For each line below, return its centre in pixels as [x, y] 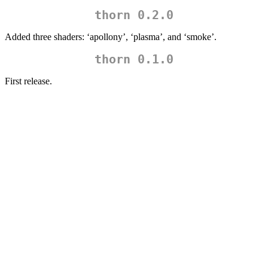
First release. [28, 81]
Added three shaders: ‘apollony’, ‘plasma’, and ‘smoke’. [111, 37]
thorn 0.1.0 [134, 60]
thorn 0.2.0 [134, 15]
